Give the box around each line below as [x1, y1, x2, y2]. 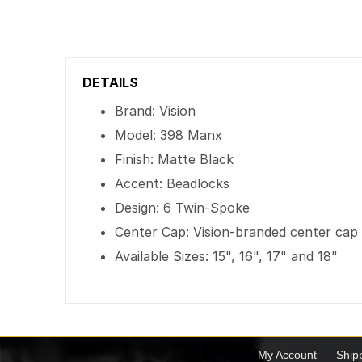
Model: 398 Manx [115, 127, 223, 143]
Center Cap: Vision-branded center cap [115, 224, 359, 240]
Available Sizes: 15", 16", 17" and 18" [115, 248, 339, 264]
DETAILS [82, 74, 139, 90]
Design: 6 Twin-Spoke [115, 200, 250, 216]
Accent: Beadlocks [115, 175, 230, 192]
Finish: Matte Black [115, 151, 234, 167]
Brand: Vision [115, 103, 196, 119]
